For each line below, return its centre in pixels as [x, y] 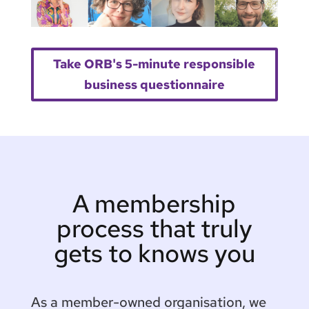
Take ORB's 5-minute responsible [154, 64]
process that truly [154, 229]
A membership [154, 204]
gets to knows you [154, 253]
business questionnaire [154, 85]
